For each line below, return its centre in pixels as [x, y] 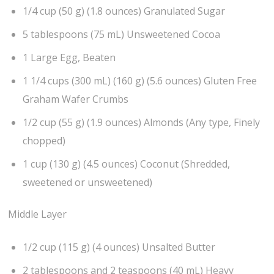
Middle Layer [38, 214]
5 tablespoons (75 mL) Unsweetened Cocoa [122, 34]
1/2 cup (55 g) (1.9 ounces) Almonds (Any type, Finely [142, 122]
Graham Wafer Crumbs [76, 99]
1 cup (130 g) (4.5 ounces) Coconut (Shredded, [127, 164]
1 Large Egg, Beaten [69, 57]
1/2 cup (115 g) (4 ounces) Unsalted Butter [119, 247]
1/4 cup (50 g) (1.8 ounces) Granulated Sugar [124, 11]
